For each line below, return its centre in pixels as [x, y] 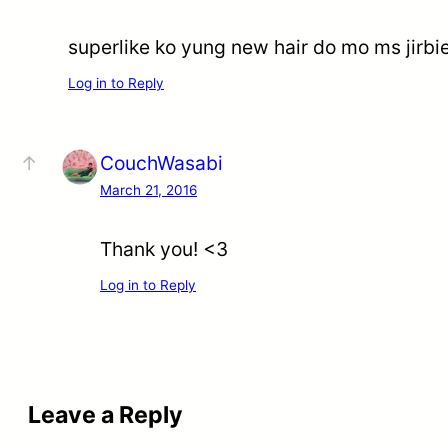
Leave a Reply [105, 415]
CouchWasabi [161, 162]
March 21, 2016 [148, 189]
